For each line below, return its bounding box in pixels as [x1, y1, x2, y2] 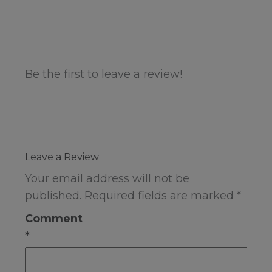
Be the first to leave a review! [25, 67, 182, 81]
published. [25, 188, 81, 202]
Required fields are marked [84, 188, 237, 202]
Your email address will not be [25, 171, 189, 185]
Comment [25, 211, 83, 225]
